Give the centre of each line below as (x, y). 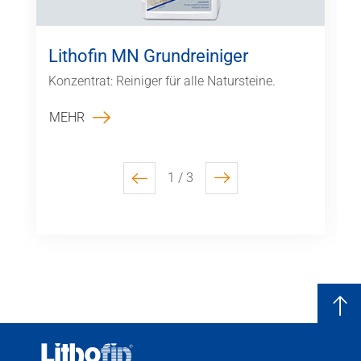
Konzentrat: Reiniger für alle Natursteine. (162, 81)
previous (163, 185)
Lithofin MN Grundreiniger (148, 56)
